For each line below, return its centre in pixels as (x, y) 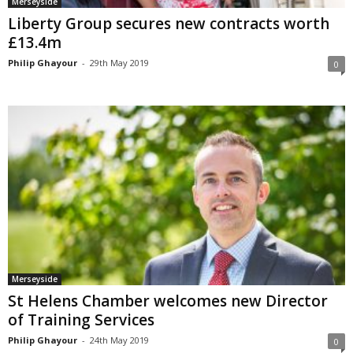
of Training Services (81, 320)
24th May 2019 (119, 340)
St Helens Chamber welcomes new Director (168, 301)
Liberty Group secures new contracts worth (169, 23)
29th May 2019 (119, 62)
